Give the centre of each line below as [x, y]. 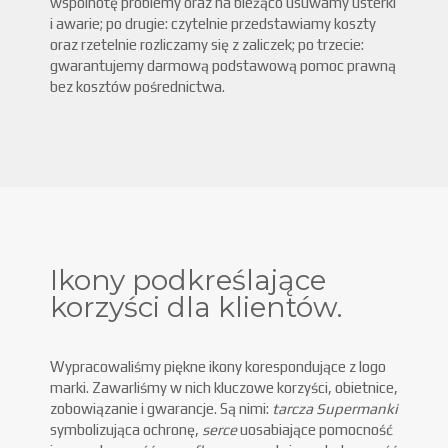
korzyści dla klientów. [196, 306]
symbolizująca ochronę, [126, 429]
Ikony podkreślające [188, 279]
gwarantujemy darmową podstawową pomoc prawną [223, 65]
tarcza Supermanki [335, 408]
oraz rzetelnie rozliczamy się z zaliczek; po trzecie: [207, 44]
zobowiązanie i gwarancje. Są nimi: [161, 408]
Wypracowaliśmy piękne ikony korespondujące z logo [218, 366]
